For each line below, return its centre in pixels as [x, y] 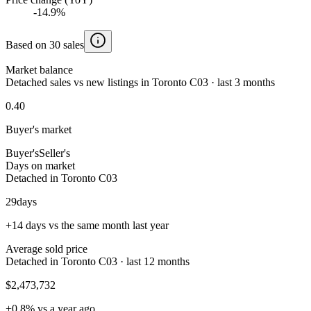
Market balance [39, 69]
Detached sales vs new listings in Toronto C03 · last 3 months [140, 82]
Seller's [54, 153]
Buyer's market [39, 129]
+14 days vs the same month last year [87, 225]
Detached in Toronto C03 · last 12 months [98, 261]
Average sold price [47, 249]
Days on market [40, 165]
